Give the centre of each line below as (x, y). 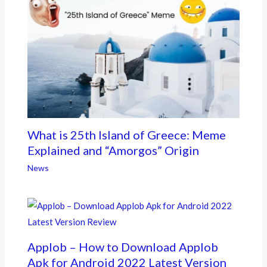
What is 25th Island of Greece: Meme (126, 134)
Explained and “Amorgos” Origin (113, 150)
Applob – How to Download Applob (122, 246)
